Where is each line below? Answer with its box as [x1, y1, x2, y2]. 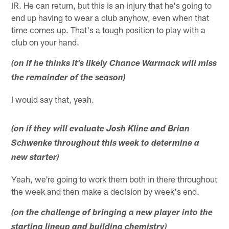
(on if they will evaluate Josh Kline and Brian [11, 125, 190, 134]
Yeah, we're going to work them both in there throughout [11, 173, 218, 184]
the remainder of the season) [11, 74, 126, 83]
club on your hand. [11, 36, 80, 47]
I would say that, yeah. [11, 94, 95, 104]
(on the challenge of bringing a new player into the [11, 209, 213, 218]
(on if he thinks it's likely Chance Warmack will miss [11, 59, 217, 68]
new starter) [11, 153, 60, 163]
